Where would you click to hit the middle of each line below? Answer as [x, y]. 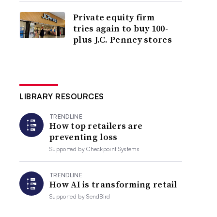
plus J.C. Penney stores [123, 39]
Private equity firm [114, 17]
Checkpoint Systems [113, 149]
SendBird [98, 196]
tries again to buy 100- [121, 28]
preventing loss [84, 137]
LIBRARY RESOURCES [62, 96]
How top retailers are [96, 126]
